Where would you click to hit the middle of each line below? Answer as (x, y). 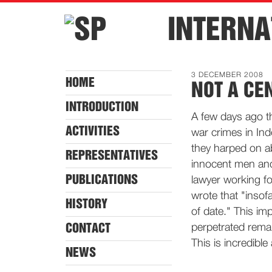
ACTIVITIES (93, 131)
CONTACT (88, 228)
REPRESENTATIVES (112, 155)
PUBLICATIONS (102, 180)
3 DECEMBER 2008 (227, 75)
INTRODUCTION (102, 107)
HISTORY (87, 204)
